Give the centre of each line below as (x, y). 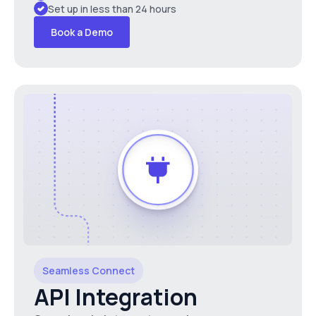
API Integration (116, 297)
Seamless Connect (89, 271)
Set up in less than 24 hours (112, 8)
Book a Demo (82, 32)
